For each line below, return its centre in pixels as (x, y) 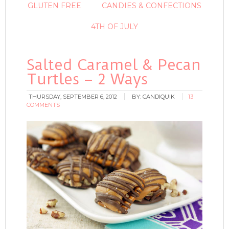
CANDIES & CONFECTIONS (152, 6)
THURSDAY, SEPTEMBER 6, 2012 (73, 97)
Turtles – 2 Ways (87, 79)
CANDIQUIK (159, 97)
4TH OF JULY (114, 27)
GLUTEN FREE (54, 6)
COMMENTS (43, 105)
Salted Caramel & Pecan (114, 65)
